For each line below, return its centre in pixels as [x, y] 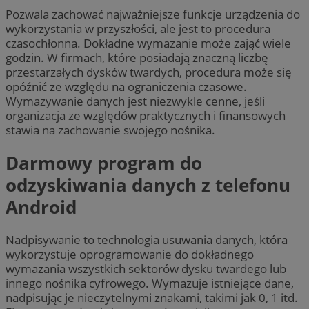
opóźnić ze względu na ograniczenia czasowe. [126, 86]
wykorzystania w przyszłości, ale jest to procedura [138, 28]
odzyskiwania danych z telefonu [148, 185]
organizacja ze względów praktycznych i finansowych [146, 115]
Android [41, 207]
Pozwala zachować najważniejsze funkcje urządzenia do [153, 14]
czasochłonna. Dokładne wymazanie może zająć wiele [148, 43]
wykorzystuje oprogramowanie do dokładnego [130, 255]
